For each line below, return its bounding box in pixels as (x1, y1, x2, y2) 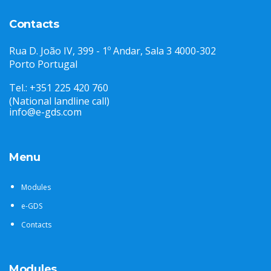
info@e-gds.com (9, 105, 82, 119)
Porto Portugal (9, 57, 77, 71)
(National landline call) (9, 94, 109, 108)
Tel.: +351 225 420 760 (9, 80, 108, 94)
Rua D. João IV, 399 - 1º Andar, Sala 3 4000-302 (9, 44, 216, 57)
